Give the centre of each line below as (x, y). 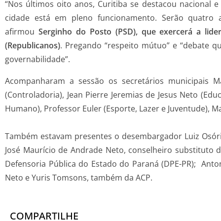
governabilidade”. (37, 59)
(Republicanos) (33, 46)
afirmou (22, 32)
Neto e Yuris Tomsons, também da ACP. (79, 178)
